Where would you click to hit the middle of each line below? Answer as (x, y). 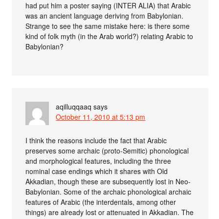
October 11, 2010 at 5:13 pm (101, 117)
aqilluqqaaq (74, 106)
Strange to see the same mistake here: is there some (108, 26)
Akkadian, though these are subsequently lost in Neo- (108, 181)
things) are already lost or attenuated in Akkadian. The (110, 212)
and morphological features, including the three (99, 161)
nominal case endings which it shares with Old (97, 171)
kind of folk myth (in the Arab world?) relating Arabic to (109, 36)
